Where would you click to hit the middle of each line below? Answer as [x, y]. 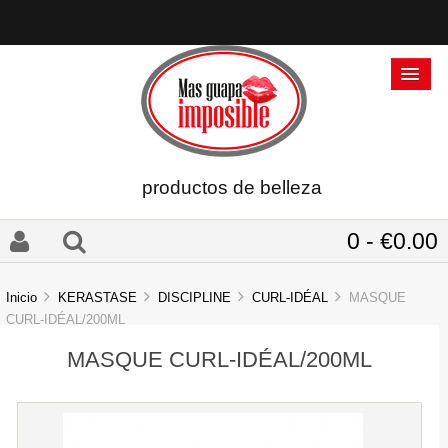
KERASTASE [98, 298]
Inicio [22, 298]
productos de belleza [231, 187]
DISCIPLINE [195, 298]
